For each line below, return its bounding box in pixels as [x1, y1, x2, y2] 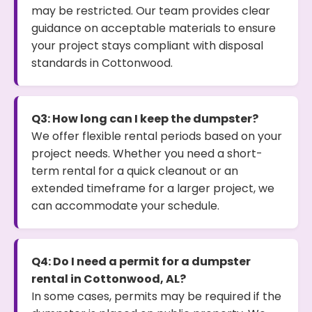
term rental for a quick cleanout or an [31, 163, 238, 179]
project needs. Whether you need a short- [31, 146, 263, 162]
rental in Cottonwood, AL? [31, 271, 186, 287]
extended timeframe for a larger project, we [31, 180, 274, 196]
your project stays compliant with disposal [31, 38, 263, 54]
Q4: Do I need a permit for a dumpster [31, 253, 251, 270]
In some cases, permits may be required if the [31, 288, 281, 304]
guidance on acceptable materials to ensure [31, 20, 276, 36]
